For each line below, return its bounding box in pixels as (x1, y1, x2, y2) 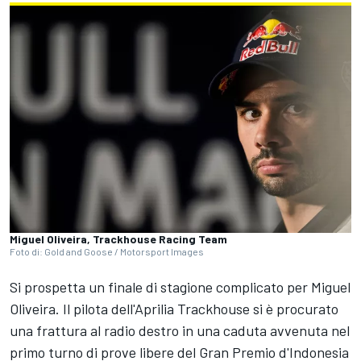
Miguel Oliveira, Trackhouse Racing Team (10, 232, 227, 247)
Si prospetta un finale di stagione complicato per (10, 278, 311, 297)
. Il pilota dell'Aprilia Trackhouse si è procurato (56, 300, 338, 318)
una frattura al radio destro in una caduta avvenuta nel (10, 322, 350, 340)
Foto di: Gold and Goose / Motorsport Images (10, 246, 204, 258)
